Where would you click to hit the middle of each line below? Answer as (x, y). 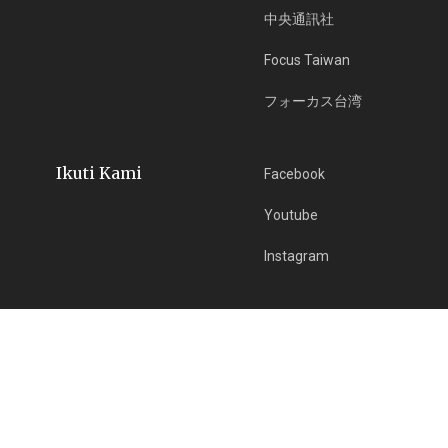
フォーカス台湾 (313, 100)
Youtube (291, 214)
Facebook (295, 173)
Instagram (297, 255)
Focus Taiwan (307, 59)
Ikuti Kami (99, 172)
